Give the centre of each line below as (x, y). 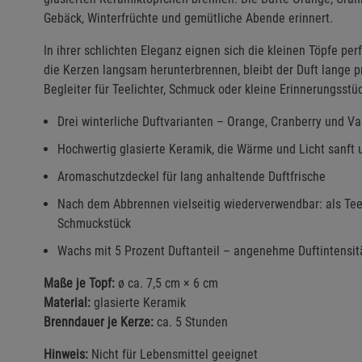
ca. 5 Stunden (191, 322)
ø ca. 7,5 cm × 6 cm (166, 283)
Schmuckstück (94, 223)
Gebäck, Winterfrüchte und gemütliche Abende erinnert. (188, 18)
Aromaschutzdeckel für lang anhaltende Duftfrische (192, 177)
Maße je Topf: (79, 283)
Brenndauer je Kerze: (99, 322)
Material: (67, 303)
